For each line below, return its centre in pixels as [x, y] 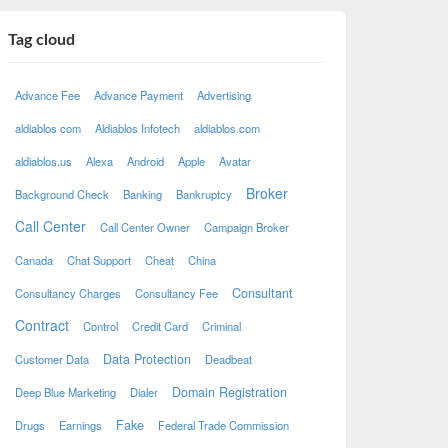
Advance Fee [47, 95]
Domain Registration [229, 392]
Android [145, 161]
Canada [33, 260]
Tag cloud [41, 40]
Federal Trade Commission [223, 425]
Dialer [143, 392]
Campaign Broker [246, 227]
